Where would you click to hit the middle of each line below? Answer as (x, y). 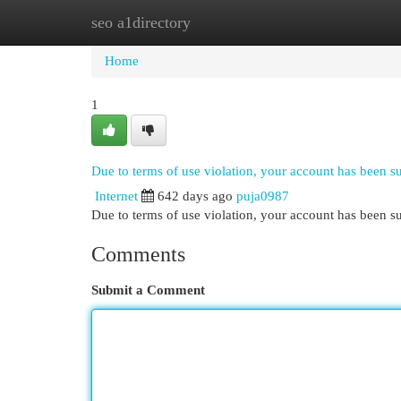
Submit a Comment (148, 290)
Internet (116, 196)
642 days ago (195, 196)
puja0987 (263, 196)
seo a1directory (141, 22)
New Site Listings (228, 22)
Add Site (328, 22)
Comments (138, 254)
